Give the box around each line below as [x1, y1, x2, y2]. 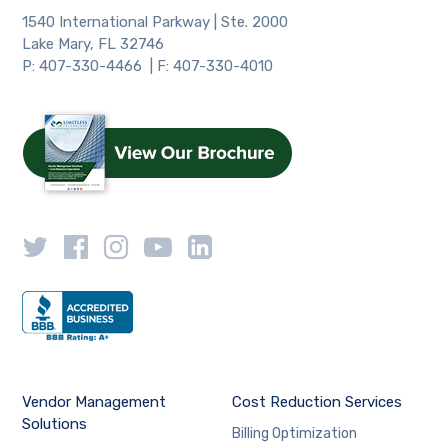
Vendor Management [22, 392, 167, 411]
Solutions [22, 414, 88, 433]
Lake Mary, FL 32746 [22, 34, 165, 53]
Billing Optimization [231, 424, 357, 442]
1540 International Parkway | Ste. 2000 [22, 12, 289, 31]
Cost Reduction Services [231, 392, 402, 411]
